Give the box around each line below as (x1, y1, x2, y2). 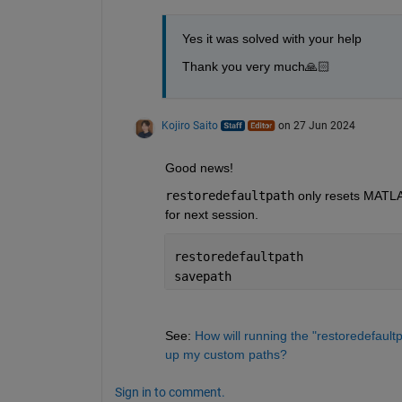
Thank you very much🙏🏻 (181, 58, 330, 74)
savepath (173, 268, 232, 284)
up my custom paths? (164, 346, 287, 362)
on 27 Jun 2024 (277, 118, 355, 132)
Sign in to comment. (114, 384, 225, 399)
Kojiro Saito (161, 118, 218, 132)
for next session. (164, 206, 258, 222)
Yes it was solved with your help (181, 31, 362, 46)
